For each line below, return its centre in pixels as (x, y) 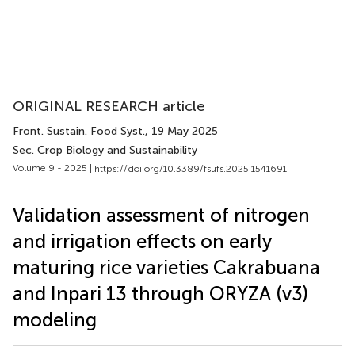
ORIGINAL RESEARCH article (109, 106)
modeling (55, 319)
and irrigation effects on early (142, 241)
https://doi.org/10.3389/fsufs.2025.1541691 (191, 168)
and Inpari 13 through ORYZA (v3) (160, 293)
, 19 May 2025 (181, 131)
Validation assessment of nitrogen (161, 215)
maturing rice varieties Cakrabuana (166, 267)
